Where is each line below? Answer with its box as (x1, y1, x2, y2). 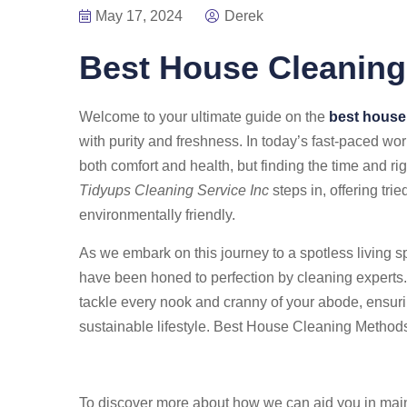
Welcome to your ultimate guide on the (79, 109, 329, 124)
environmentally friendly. (79, 207, 235, 223)
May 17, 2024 (95, 8, 183, 24)
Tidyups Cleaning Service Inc (79, 183, 269, 198)
